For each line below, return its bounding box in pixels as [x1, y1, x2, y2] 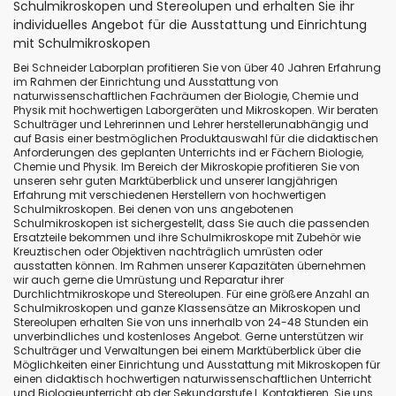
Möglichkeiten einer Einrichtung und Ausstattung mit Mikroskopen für [13, 356, 380, 372]
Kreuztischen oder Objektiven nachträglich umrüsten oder [13, 243, 323, 259]
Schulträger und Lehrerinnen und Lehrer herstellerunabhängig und [13, 116, 369, 132]
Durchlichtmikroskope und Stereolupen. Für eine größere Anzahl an [13, 286, 369, 301]
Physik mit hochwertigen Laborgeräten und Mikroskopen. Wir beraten [13, 102, 378, 118]
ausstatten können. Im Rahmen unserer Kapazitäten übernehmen [13, 257, 366, 273]
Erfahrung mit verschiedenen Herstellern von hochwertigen [13, 187, 326, 202]
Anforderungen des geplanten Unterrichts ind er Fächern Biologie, [13, 144, 363, 160]
